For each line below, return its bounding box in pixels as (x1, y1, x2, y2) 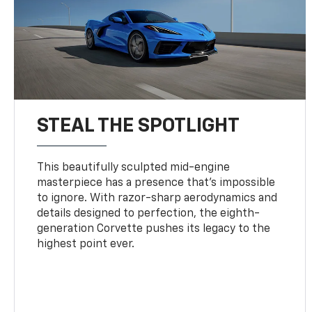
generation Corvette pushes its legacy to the (37, 223, 271, 235)
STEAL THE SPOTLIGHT (37, 116, 240, 136)
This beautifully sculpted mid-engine (37, 162, 231, 173)
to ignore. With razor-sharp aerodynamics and (37, 192, 278, 204)
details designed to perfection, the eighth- (37, 208, 260, 219)
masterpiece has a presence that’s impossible (37, 177, 276, 189)
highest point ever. (37, 238, 135, 250)
